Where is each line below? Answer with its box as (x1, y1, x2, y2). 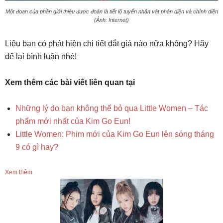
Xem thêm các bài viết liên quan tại (5, 78, 135, 87)
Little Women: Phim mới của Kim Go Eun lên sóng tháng (15, 130, 214, 139)
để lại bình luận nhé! (5, 52, 77, 61)
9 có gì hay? (15, 143, 58, 152)
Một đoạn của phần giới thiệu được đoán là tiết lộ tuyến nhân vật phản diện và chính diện (5, 8, 218, 15)
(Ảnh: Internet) (94, 17, 129, 23)
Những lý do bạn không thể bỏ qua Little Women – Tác (15, 104, 208, 113)
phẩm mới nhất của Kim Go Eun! (15, 117, 130, 126)
